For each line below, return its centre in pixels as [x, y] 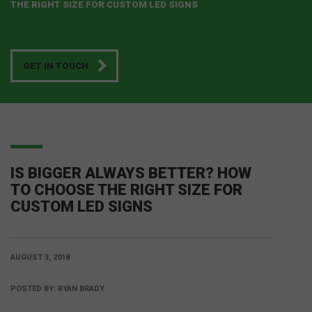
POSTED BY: [34, 289]
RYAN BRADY [81, 289]
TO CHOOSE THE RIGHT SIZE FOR [126, 190]
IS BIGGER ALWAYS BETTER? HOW [131, 173]
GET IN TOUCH [56, 66]
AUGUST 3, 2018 [40, 258]
